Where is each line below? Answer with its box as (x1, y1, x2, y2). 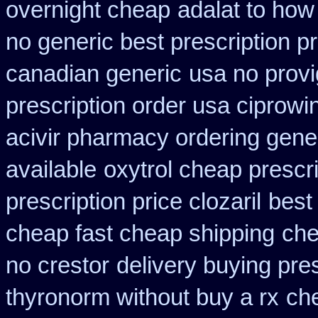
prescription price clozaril (6, 189, 261, 214)
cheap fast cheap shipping (6, 221, 275, 246)
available (6, 157, 97, 182)
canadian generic (6, 61, 182, 87)
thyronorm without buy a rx (6, 285, 279, 310)
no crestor (6, 253, 109, 278)
